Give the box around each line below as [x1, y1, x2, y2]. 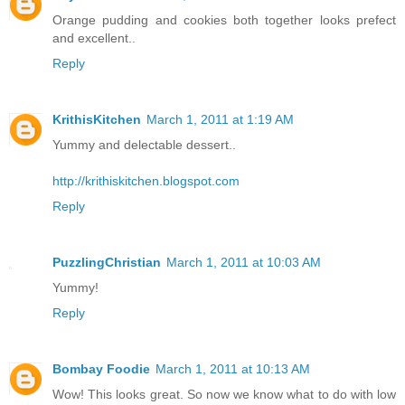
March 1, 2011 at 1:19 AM [146, 112, 294, 127]
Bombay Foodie [52, 362, 150, 377]
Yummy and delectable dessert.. [52, 137, 236, 153]
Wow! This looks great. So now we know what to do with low [52, 387, 396, 402]
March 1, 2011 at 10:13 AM [155, 362, 310, 377]
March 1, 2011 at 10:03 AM [166, 255, 321, 270]
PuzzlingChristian [52, 255, 161, 270]
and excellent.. [52, 31, 136, 46]
